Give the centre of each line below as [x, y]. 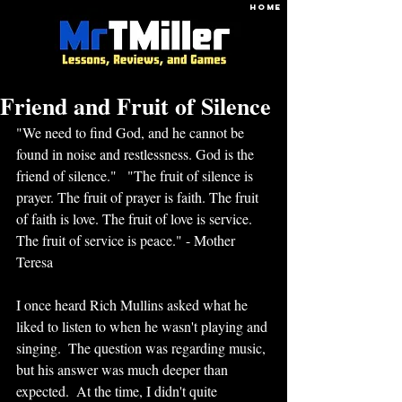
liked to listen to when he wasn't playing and [144, 326]
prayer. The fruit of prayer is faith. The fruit [139, 197]
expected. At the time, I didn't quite [118, 391]
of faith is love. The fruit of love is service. [136, 218]
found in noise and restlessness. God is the [137, 154]
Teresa [35, 262]
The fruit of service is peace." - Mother [127, 240]
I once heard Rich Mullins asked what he [134, 305]
